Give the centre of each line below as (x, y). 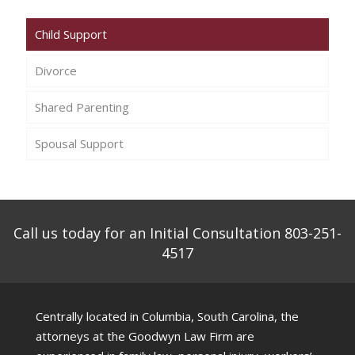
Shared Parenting (82, 107)
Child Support (71, 34)
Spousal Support (79, 144)
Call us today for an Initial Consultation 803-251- (177, 233)
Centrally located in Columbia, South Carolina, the (167, 317)
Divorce (56, 71)
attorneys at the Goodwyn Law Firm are (145, 336)
